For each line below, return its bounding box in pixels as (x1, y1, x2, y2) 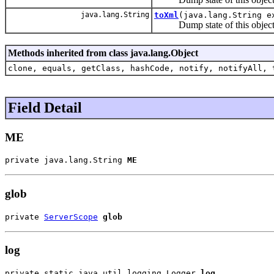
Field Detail (8, 99, 82, 116)
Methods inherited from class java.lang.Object (8, 47, 198, 58)
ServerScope (44, 212, 98, 221)
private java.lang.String (5, 155, 127, 165)
